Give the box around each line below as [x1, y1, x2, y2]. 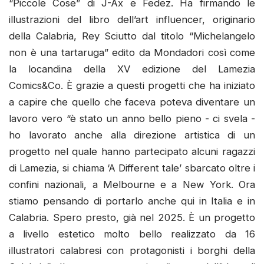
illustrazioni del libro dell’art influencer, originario [9, 13, 255, 25]
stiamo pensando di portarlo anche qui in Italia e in [9, 194, 255, 207]
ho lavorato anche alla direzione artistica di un [9, 128, 255, 141]
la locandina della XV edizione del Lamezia [9, 62, 255, 75]
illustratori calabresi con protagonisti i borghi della [9, 244, 255, 256]
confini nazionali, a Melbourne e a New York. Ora [9, 178, 255, 190]
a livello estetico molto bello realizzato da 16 [9, 227, 255, 240]
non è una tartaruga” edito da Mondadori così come [9, 46, 255, 58]
